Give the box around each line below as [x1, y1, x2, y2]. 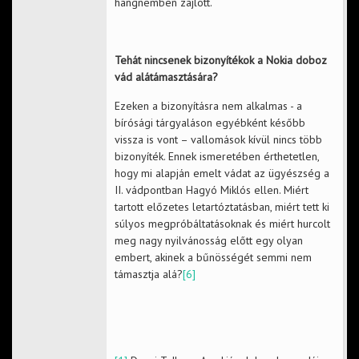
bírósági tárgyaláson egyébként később [114, 115, 305, 131]
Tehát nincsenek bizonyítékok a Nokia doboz [114, 53, 327, 68]
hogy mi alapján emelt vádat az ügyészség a [114, 166, 329, 181]
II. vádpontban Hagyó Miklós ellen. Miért [114, 183, 309, 198]
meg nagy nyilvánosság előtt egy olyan [114, 233, 303, 248]
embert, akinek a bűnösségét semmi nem [114, 250, 312, 265]
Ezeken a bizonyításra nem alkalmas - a [114, 99, 302, 114]
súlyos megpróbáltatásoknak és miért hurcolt [114, 216, 330, 232]
